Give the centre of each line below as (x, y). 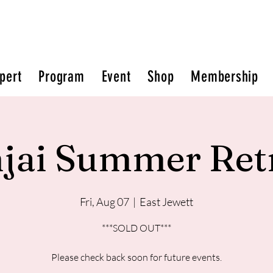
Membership (225, 76)
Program (62, 76)
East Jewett (166, 202)
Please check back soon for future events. (136, 257)
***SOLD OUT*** (136, 228)
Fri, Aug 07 (105, 202)
